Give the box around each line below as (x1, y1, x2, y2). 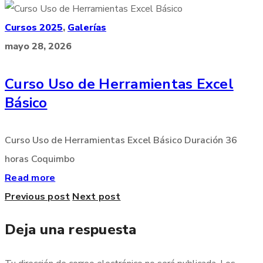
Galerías (68, 21, 106, 34)
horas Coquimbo (5, 152, 75, 166)
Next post (72, 190, 121, 203)
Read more (5, 171, 56, 184)
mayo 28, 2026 (5, 39, 72, 53)
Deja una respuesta (5, 220, 137, 239)
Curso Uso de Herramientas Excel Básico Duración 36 (5, 133, 237, 147)
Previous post (5, 190, 70, 203)
